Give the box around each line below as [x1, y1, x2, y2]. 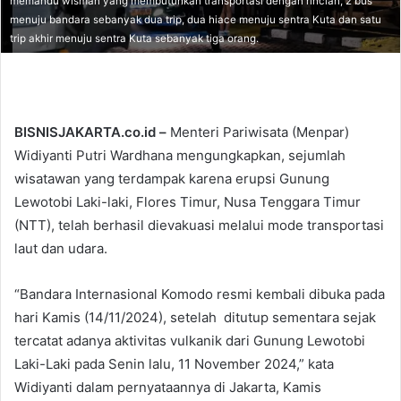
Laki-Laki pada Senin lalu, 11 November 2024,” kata [14, 354, 334, 372]
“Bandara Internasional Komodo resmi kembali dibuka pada [14, 285, 385, 303]
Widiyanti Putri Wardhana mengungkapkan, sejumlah [14, 146, 346, 164]
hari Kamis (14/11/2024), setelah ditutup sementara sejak [14, 308, 376, 326]
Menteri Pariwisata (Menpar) [166, 123, 349, 141]
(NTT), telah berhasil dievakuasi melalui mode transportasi [14, 216, 384, 234]
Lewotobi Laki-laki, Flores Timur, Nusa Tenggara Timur [14, 192, 361, 210]
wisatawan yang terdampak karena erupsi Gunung [14, 169, 329, 187]
